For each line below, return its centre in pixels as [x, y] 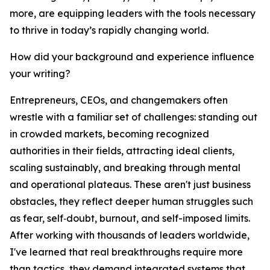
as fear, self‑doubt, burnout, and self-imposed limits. [130, 218]
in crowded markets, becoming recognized [109, 134]
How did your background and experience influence [132, 57]
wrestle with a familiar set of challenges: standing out [133, 117]
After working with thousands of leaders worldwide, [130, 235]
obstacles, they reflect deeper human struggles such [131, 202]
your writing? [40, 74]
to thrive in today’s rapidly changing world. [109, 30]
